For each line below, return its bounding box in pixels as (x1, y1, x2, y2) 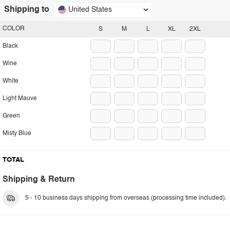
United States (68, 6, 112, 13)
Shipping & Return (3, 176, 75, 184)
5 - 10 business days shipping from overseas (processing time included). (25, 195, 226, 201)
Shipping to (4, 6, 49, 14)
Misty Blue (3, 130, 31, 137)
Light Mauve (3, 95, 37, 102)
